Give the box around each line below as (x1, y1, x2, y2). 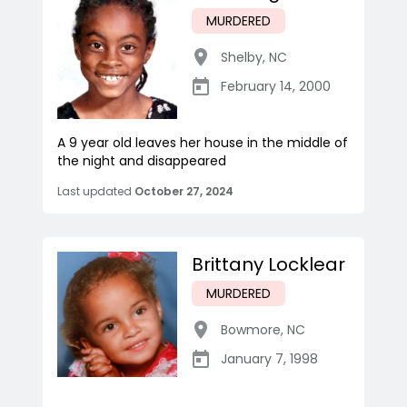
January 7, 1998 (221, 350, 318, 369)
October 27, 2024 (134, 184, 233, 200)
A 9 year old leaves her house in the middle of (57, 134, 348, 153)
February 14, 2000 (221, 77, 331, 96)
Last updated (57, 184, 132, 200)
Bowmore (221, 321, 281, 340)
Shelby (221, 48, 263, 67)
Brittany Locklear (192, 252, 345, 278)
